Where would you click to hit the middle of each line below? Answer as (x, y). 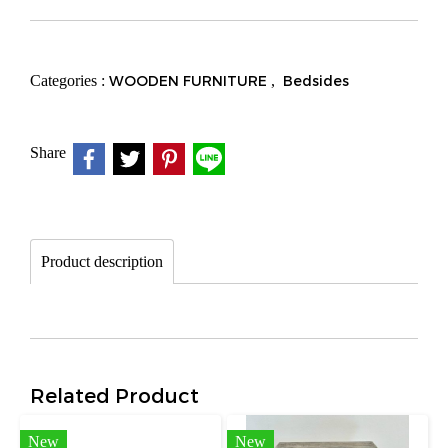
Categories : (69, 80)
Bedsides (316, 80)
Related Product (114, 395)
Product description (102, 261)
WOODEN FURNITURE (190, 80)
